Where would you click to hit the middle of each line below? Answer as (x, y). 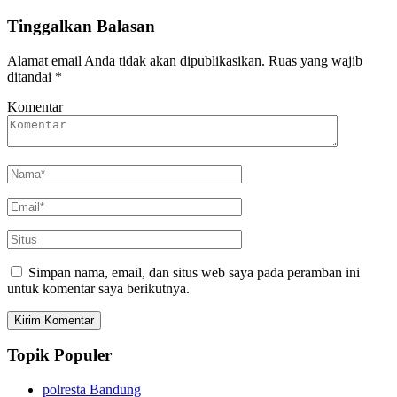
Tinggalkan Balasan (81, 26)
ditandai (31, 76)
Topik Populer (59, 355)
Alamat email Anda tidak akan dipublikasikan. (136, 60)
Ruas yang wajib (315, 60)
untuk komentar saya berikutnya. (98, 288)
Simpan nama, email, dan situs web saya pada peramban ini (194, 272)
